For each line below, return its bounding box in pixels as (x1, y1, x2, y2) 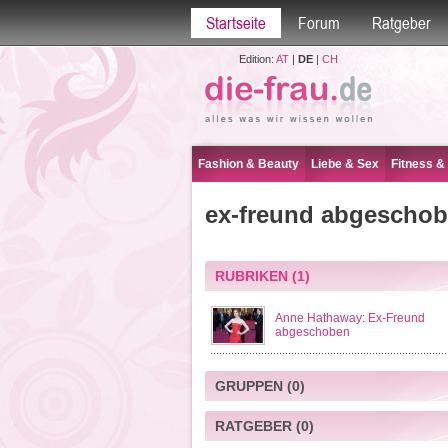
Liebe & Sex (311, 157, 379, 171)
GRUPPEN (214, 378, 283, 394)
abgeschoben (274, 325, 350, 339)
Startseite (205, 13, 266, 33)
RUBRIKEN (214, 268, 288, 284)
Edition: (238, 53, 276, 65)
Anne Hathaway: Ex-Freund (274, 311, 425, 325)
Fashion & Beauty (198, 157, 299, 171)
